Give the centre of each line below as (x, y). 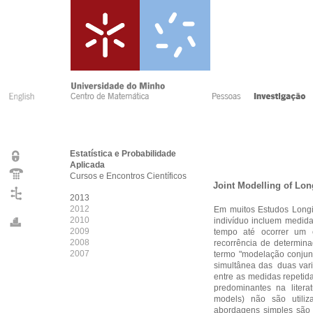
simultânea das (243, 265)
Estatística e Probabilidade (123, 154)
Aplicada (87, 165)
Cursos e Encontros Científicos (128, 176)
